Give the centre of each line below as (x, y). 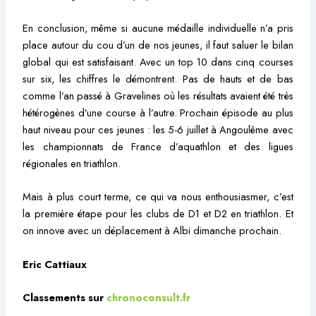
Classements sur (65, 298)
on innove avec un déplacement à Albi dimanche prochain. (152, 231)
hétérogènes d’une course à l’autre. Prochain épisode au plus (158, 113)
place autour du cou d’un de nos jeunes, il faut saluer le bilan (158, 45)
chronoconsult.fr (149, 298)
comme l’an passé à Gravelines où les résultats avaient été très (158, 96)
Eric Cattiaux (55, 264)
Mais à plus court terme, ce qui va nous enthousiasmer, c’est (158, 197)
